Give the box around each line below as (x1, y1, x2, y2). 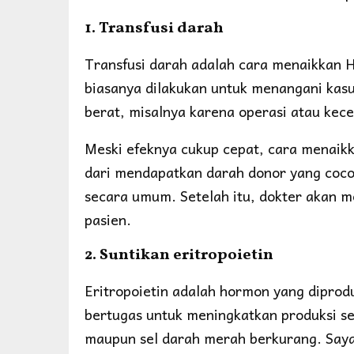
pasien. (85, 207, 135, 231)
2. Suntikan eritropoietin (85, 243, 273, 266)
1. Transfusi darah (85, 17, 224, 40)
